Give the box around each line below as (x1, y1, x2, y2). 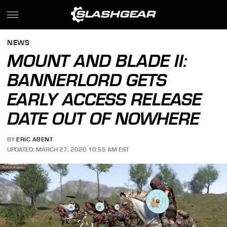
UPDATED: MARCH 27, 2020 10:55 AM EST (7, 145, 129, 153)
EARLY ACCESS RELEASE (7, 89, 202, 109)
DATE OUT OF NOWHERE (7, 108, 200, 129)
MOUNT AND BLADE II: (7, 51, 187, 71)
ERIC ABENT (16, 136, 53, 143)
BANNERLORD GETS (7, 70, 167, 90)
